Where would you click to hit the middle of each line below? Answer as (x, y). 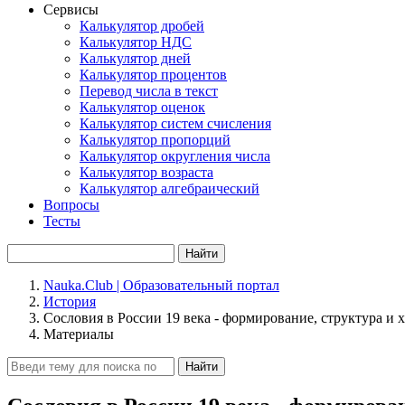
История (70, 301)
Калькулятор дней (135, 58)
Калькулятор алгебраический (170, 188)
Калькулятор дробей (142, 26)
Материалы (79, 334)
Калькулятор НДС (136, 42)
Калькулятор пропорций (155, 140)
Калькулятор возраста (146, 172)
